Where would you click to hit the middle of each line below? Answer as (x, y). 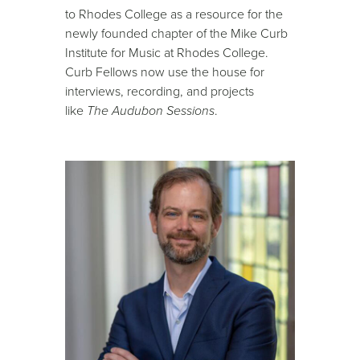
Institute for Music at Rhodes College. (167, 53)
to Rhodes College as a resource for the (174, 14)
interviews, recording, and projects (160, 91)
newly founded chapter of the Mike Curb (177, 33)
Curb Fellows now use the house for (165, 72)
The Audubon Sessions (151, 111)
